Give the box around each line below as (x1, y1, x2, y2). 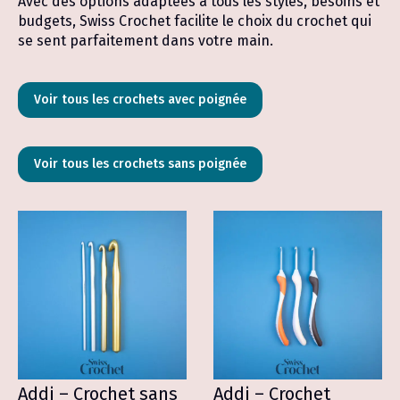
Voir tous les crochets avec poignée (34, 92, 246, 107)
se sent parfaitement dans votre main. (18, 32, 273, 49)
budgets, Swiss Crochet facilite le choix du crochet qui (18, 12, 371, 29)
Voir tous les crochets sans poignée (34, 156, 246, 171)
